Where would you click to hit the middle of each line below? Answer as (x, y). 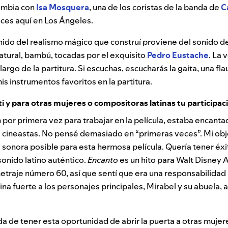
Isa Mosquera (63, 7)
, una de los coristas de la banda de (155, 7)
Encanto (103, 160)
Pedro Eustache (178, 55)
